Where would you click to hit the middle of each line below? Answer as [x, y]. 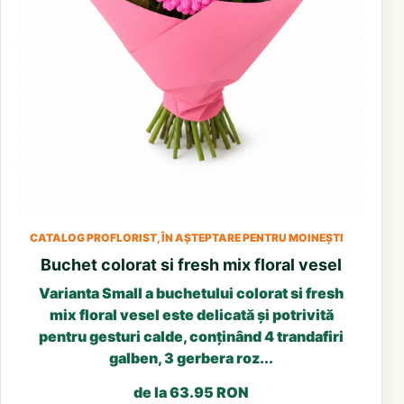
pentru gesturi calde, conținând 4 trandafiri [191, 336]
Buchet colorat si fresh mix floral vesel [191, 264]
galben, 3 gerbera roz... [191, 358]
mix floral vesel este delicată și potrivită [191, 314]
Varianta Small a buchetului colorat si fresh [191, 293]
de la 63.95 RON [191, 392]
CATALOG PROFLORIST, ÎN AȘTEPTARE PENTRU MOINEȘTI [187, 237]
